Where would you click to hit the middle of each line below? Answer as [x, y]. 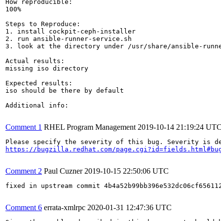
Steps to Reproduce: [43, 24]
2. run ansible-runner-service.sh [69, 38]
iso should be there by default [65, 90]
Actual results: [35, 61]
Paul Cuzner [63, 171]
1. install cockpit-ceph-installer [71, 31]
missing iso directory [47, 68]
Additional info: [37, 105]
